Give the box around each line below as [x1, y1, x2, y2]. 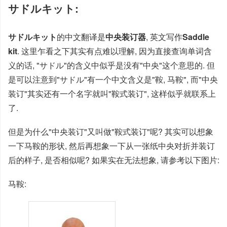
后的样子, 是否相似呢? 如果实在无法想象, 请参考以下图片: [8, 154, 219, 166]
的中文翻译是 [57, 31, 105, 43]
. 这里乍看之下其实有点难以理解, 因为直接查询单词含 [17, 45, 212, 57]
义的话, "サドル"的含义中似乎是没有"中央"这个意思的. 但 [8, 59, 215, 71]
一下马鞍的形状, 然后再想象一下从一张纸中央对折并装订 [8, 140, 215, 152]
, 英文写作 [146, 31, 182, 43]
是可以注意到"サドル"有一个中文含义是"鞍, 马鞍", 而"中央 [8, 73, 218, 85]
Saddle [182, 31, 209, 43]
